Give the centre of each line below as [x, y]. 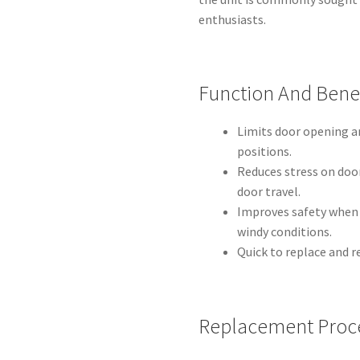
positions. [265, 151]
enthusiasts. [233, 19]
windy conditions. [285, 232]
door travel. [269, 192]
